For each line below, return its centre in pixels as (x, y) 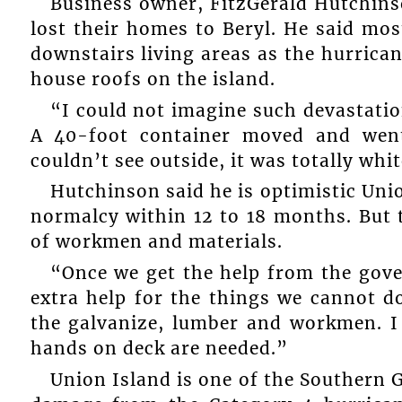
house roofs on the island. (153, 79)
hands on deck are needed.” (159, 348)
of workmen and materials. (156, 242)
